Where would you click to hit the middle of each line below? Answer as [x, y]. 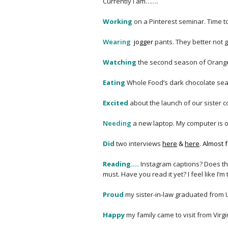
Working [118, 22]
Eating [114, 83]
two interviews [138, 144]
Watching [120, 62]
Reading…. [121, 164]
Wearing [117, 42]
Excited [116, 103]
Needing [117, 123]
